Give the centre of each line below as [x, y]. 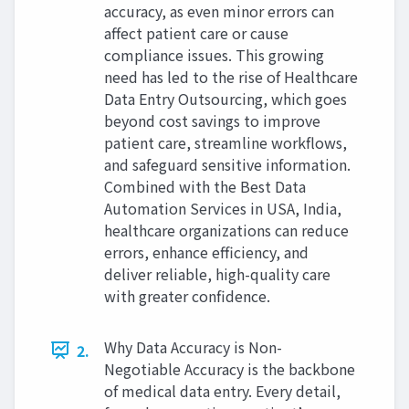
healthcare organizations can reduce [226, 230]
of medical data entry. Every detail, [222, 390]
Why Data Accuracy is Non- [193, 346]
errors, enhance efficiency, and [206, 252]
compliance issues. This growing [214, 54]
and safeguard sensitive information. [227, 164]
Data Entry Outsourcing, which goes [225, 98]
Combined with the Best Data [205, 186]
